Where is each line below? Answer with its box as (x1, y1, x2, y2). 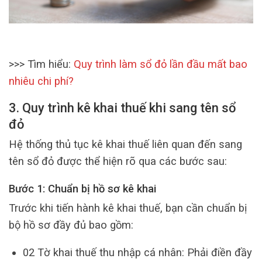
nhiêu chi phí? (9, 75, 74, 88)
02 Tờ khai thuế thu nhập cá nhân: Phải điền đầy (22, 246, 252, 259)
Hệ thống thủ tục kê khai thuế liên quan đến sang (9, 137, 242, 150)
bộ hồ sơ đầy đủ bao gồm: (9, 218, 133, 231)
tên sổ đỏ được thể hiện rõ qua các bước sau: (9, 154, 227, 167)
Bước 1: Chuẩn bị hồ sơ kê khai (9, 182, 156, 195)
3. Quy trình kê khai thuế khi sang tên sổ (9, 101, 236, 116)
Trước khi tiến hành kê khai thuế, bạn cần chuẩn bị (9, 201, 247, 214)
